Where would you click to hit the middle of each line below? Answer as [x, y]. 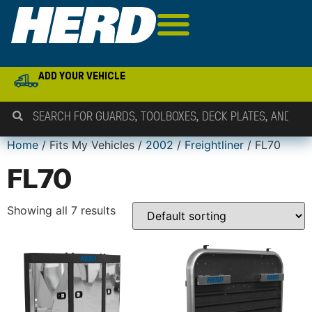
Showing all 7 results [61, 210]
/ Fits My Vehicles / [92, 145]
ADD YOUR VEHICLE [82, 76]
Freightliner [214, 145]
